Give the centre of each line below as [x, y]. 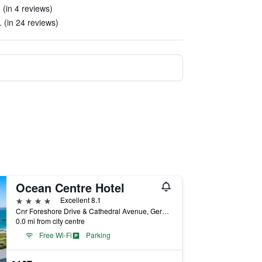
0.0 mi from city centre [50, 221]
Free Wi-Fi [55, 235]
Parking [98, 235]
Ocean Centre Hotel [70, 187]
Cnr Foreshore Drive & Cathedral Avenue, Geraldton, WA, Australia [165, 211]
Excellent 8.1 [80, 200]
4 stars [29, 200]
